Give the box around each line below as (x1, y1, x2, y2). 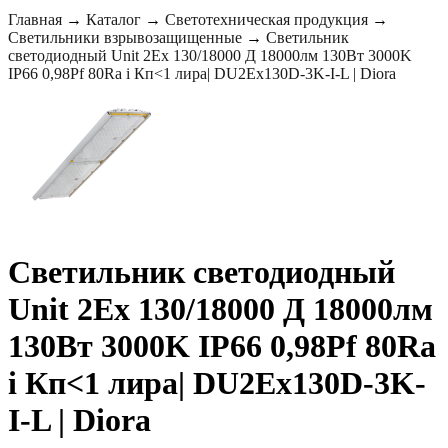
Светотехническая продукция (165, 11, 368, 28)
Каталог (86, 11, 141, 28)
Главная (8, 11, 62, 28)
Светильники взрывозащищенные (8, 29, 242, 46)
